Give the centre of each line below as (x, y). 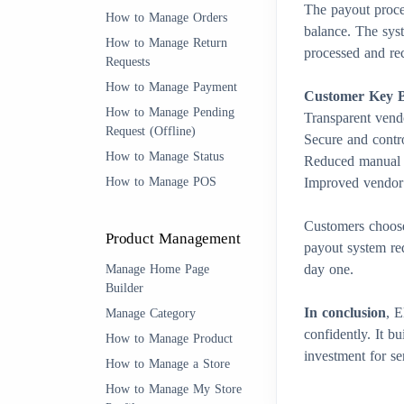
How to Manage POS (161, 182)
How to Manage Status (165, 156)
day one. (329, 269)
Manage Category (151, 313)
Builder (124, 288)
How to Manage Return (166, 43)
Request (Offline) (151, 131)
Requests (128, 62)
